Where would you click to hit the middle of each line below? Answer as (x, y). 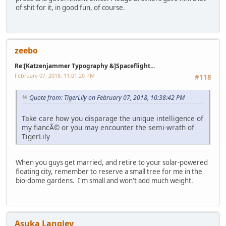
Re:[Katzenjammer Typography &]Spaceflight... (85, 66)
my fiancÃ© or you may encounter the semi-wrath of (108, 128)
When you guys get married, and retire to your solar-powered (112, 163)
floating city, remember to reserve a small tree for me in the (109, 172)
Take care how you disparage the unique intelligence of (112, 119)
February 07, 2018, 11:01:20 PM (55, 76)
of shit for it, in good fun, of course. (70, 7)
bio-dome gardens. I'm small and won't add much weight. (104, 181)
